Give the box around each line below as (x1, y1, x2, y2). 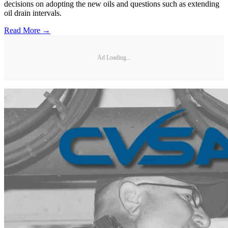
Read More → (4, 25, 50, 35)
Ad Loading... (97, 54, 131, 62)
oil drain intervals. (4, 8, 62, 17)
